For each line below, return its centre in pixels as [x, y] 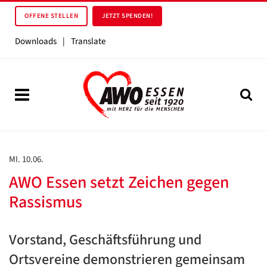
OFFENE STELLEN [51, 16]
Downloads [36, 41]
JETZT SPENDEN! [127, 16]
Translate [88, 41]
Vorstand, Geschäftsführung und [105, 240]
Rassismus [46, 202]
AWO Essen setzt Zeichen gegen [119, 182]
